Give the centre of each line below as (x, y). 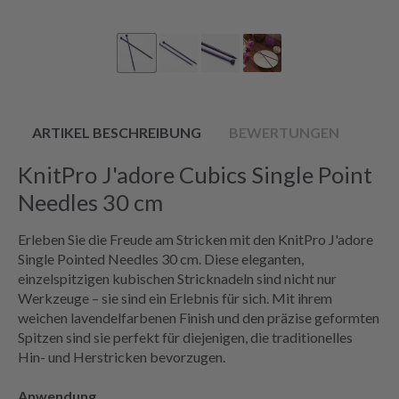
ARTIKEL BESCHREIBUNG (117, 132)
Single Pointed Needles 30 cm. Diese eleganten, (161, 258)
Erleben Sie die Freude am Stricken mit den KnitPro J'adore (195, 239)
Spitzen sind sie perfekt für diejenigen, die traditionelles (185, 337)
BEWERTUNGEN (284, 132)
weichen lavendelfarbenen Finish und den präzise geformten (199, 317)
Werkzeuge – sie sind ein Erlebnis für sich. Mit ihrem (175, 297)
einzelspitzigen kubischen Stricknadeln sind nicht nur (177, 278)
